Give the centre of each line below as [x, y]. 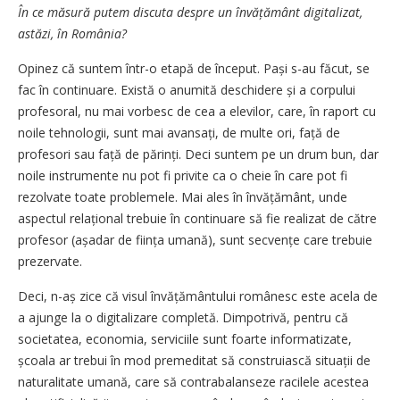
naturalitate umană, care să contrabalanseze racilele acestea [193, 381]
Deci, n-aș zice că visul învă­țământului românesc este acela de [198, 296]
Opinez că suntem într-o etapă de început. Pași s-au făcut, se [194, 68]
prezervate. [52, 261]
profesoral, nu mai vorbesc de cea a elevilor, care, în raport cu [197, 111]
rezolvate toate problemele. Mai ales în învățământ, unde [183, 196]
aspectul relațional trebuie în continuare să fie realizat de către [197, 218]
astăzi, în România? [72, 33]
